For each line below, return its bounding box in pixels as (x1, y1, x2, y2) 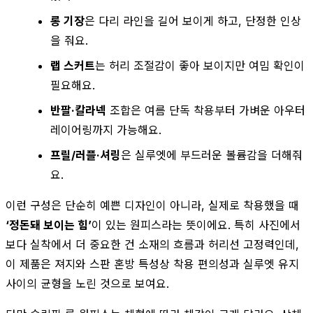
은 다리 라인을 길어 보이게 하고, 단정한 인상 (85, 13, 301, 28)
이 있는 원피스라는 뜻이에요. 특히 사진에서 (92, 217, 300, 232)
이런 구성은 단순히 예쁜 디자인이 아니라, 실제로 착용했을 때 (6, 198, 299, 212)
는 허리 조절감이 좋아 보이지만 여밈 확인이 (95, 58, 305, 73)
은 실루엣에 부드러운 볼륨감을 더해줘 (121, 147, 303, 162)
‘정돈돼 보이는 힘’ (6, 217, 92, 232)
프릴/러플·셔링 (50, 147, 121, 162)
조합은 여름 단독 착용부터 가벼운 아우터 (106, 103, 305, 117)
